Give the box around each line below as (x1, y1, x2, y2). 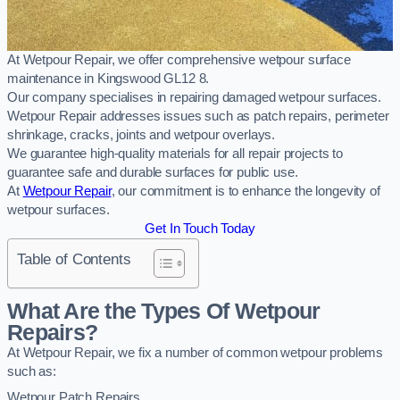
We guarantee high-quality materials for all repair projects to (7, 146, 343, 161)
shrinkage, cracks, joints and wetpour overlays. (7, 127, 276, 142)
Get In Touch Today (145, 221, 255, 236)
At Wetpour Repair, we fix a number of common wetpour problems (7, 346, 384, 361)
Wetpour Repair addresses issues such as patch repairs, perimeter (7, 108, 389, 123)
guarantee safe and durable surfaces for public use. (7, 164, 298, 179)
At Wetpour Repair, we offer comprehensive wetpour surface (7, 52, 351, 67)
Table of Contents (17, 249, 131, 268)
